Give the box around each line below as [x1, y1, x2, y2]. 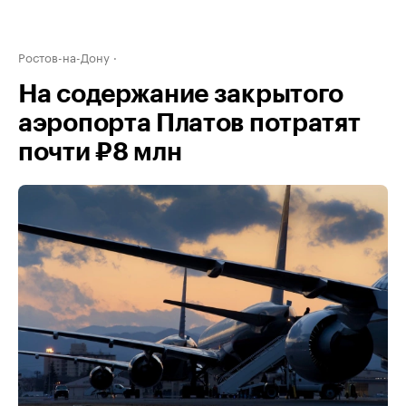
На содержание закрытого [18, 82, 344, 107]
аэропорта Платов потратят [18, 111, 361, 136]
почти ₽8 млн [18, 140, 182, 165]
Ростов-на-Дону [18, 47, 110, 65]
